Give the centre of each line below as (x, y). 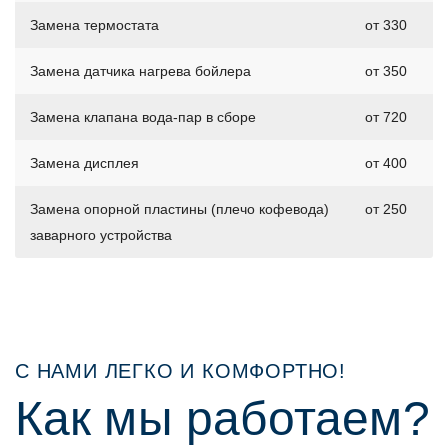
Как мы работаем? (222, 419)
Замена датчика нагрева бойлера (140, 71)
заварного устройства (101, 235)
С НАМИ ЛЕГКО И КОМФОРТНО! (180, 371)
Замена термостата (94, 25)
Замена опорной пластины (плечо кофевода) (179, 209)
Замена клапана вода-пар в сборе (143, 117)
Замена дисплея (84, 163)
